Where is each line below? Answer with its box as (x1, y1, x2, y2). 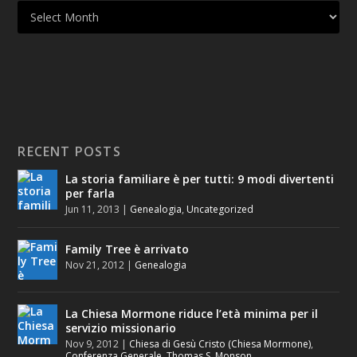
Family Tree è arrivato (65, 241, 190, 257)
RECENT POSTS (18, 143, 121, 161)
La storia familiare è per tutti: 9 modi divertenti (65, 171, 335, 187)
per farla (65, 186, 116, 202)
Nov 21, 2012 (65, 258, 125, 273)
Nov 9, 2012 (65, 337, 120, 351)
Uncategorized (186, 202, 254, 217)
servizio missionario (65, 320, 177, 336)
